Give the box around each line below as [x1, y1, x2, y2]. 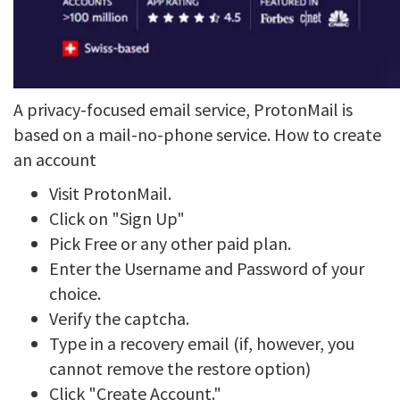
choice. [49, 282, 101, 304]
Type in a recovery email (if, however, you [49, 332, 354, 354]
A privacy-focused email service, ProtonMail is [13, 98, 353, 121]
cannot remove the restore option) [49, 357, 311, 379]
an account [13, 148, 96, 171]
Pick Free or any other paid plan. [49, 232, 291, 254]
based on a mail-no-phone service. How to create [13, 123, 381, 146]
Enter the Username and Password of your [49, 257, 364, 279]
